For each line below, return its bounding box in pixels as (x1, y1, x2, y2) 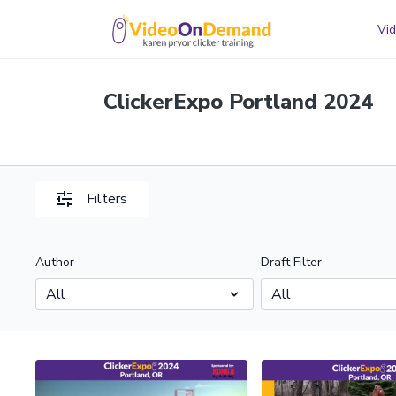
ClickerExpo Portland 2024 (103, 88, 373, 116)
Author (35, 254, 75, 270)
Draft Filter (260, 254, 322, 270)
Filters (87, 189, 128, 209)
